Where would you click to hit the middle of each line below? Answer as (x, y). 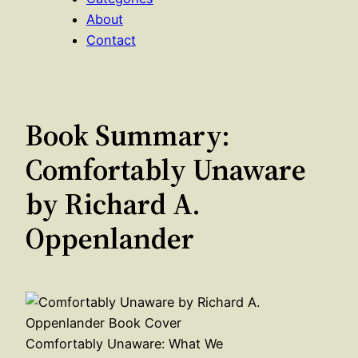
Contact (111, 40)
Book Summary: (128, 135)
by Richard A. (113, 203)
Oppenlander (110, 238)
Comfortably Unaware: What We (124, 343)
